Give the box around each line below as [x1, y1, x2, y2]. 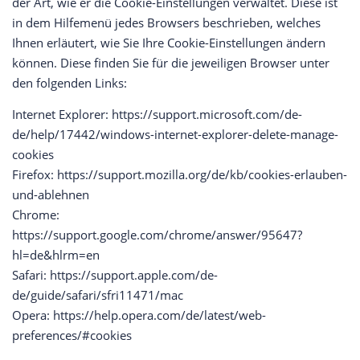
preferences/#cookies [12, 327, 132, 344]
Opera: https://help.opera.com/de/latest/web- [12, 307, 266, 324]
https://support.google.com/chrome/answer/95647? [12, 227, 302, 243]
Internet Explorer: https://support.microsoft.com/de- [12, 106, 302, 123]
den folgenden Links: [12, 75, 127, 92]
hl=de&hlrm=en [12, 247, 100, 264]
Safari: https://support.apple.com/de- [12, 267, 218, 284]
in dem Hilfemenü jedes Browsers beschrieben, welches [12, 14, 321, 31]
